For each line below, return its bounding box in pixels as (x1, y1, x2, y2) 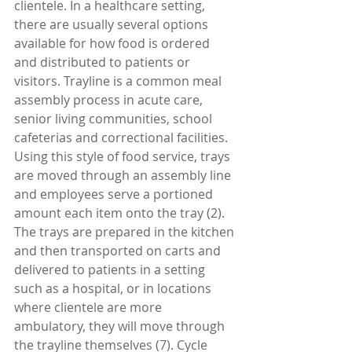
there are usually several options (14, 16, 211, 34)
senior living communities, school (14, 110, 215, 128)
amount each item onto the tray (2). (14, 204, 228, 222)
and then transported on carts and (14, 242, 224, 260)
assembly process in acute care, (14, 91, 206, 109)
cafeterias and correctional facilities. (14, 129, 231, 147)
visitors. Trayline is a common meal (14, 72, 225, 90)
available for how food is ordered (14, 35, 213, 53)
